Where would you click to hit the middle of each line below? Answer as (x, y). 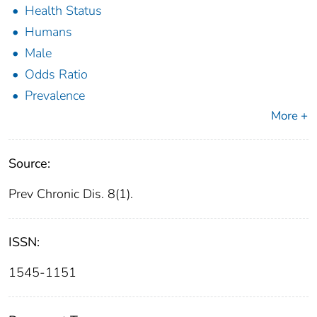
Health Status (63, 10)
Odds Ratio (56, 74)
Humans (48, 31)
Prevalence (55, 95)
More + (289, 115)
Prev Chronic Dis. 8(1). (71, 194)
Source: (29, 163)
